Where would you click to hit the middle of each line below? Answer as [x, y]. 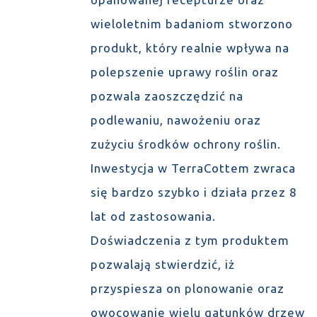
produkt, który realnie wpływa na [190, 48]
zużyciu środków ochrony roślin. [185, 144]
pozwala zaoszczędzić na [167, 96]
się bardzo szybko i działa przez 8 [194, 192]
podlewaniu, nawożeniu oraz [175, 120]
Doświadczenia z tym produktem [190, 240]
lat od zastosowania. [153, 216]
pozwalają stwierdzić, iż [162, 264]
